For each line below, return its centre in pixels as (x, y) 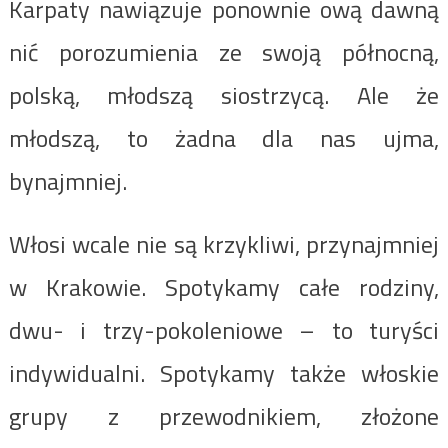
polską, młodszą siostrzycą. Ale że (224, 94)
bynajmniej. (67, 180)
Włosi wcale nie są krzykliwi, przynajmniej (224, 243)
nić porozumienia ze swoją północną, (224, 51)
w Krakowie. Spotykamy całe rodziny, (224, 286)
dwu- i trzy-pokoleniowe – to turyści (224, 329)
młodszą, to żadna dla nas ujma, (224, 137)
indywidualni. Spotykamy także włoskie (224, 372)
